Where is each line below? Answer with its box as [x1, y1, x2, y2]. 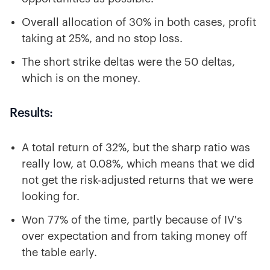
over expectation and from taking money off [22, 231, 248, 242]
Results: [10, 107, 53, 119]
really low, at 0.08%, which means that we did [22, 159, 254, 169]
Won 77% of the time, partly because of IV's [22, 215, 242, 225]
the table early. [22, 247, 97, 258]
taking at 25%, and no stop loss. [22, 33, 183, 44]
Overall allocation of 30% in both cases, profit [22, 17, 256, 28]
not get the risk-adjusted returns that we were [22, 175, 253, 186]
